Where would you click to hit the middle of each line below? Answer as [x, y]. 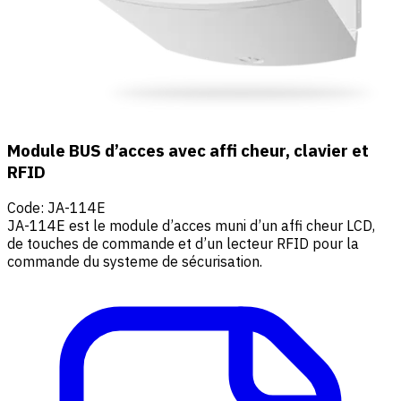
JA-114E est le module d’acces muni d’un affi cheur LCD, [191, 226]
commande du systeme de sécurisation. [135, 262]
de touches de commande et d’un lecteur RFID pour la [183, 244]
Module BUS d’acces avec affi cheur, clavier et [188, 150]
